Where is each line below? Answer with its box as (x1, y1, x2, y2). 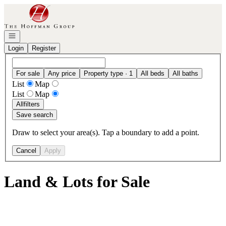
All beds (141, 69, 164, 77)
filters (24, 100, 40, 108)
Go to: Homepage (4, 4, 61, 12)
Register (32, 44, 56, 52)
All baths (173, 69, 198, 77)
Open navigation (8, 31, 55, 39)
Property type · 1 (84, 69, 133, 77)
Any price (48, 69, 76, 77)
